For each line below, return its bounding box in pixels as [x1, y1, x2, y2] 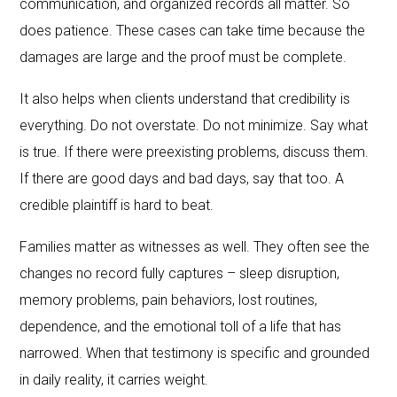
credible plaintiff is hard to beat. [19, 196, 214, 214]
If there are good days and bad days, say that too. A [19, 169, 345, 187]
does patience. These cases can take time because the [19, 21, 366, 39]
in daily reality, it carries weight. [19, 370, 209, 388]
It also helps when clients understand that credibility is [19, 90, 351, 107]
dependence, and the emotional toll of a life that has [19, 317, 342, 335]
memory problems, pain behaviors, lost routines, [19, 291, 318, 308]
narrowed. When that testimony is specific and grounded [19, 344, 370, 362]
